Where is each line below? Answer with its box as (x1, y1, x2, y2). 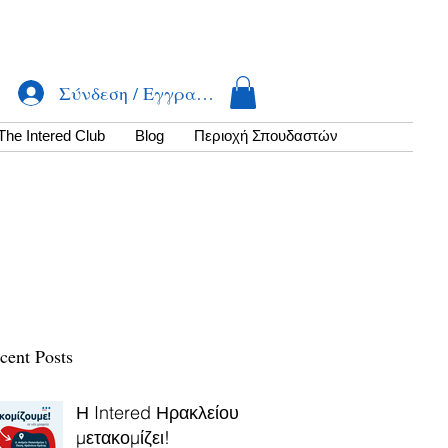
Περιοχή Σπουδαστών (194, 129, 338, 146)
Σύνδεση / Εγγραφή (58, 80, 217, 105)
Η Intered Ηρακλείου (76, 401, 239, 425)
